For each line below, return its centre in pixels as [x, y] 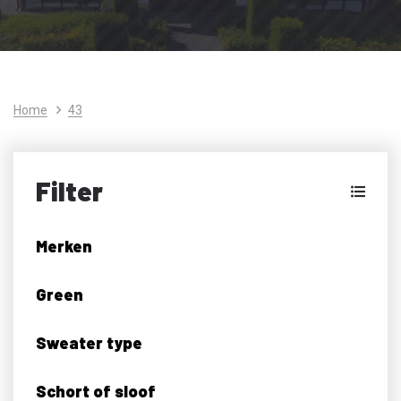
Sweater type [89, 342]
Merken [64, 246]
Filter [69, 190]
